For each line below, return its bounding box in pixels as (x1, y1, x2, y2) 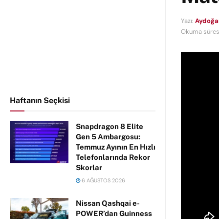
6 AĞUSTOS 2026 (80, 177, 125, 184)
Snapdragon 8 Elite (76, 122, 143, 131)
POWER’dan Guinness (76, 209, 152, 218)
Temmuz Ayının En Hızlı (76, 143, 155, 151)
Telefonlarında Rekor (76, 153, 150, 161)
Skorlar (76, 163, 102, 172)
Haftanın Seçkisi (10, 96, 70, 105)
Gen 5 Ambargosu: (76, 132, 140, 141)
